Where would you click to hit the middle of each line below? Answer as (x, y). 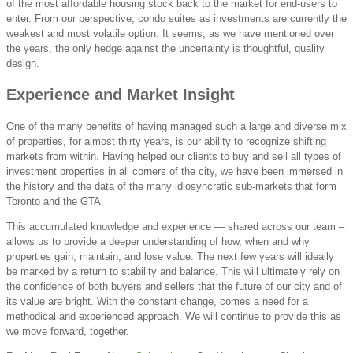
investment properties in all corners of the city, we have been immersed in (175, 172)
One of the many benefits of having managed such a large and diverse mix (176, 127)
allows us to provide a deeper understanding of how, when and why (158, 242)
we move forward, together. (68, 332)
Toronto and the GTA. (55, 202)
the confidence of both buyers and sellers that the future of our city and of (174, 287)
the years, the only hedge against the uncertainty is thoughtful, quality (165, 48)
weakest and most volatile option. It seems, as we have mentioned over (170, 33)
